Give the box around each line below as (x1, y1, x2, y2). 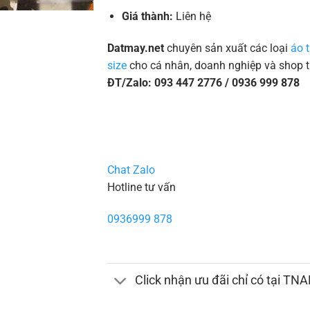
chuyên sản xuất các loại (166, 41, 291, 55)
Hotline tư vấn (107, 181, 176, 194)
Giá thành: (121, 9, 176, 23)
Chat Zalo (107, 163, 155, 177)
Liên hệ (175, 9, 211, 23)
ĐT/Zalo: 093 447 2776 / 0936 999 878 (107, 75, 300, 89)
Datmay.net (107, 41, 167, 55)
